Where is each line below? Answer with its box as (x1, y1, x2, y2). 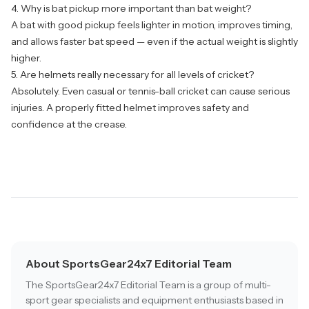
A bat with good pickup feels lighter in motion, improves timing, (11, 19, 292, 32)
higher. (11, 52, 41, 65)
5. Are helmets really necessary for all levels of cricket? (11, 68, 254, 81)
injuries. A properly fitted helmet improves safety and (11, 101, 249, 114)
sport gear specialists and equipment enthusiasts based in (26, 294, 283, 307)
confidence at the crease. (11, 118, 127, 131)
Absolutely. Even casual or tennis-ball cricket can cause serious (11, 85, 290, 98)
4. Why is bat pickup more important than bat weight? (11, 2, 251, 15)
